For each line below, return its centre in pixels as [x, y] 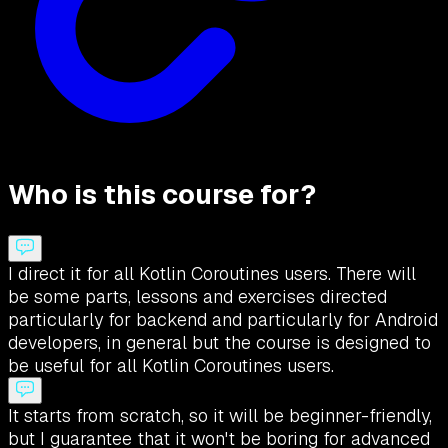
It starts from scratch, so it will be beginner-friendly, [220, 415]
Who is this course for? [162, 195]
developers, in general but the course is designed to [219, 342]
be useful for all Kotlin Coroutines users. [171, 365]
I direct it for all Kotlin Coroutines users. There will [212, 273]
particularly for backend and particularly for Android [223, 319]
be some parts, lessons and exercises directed [197, 296]
